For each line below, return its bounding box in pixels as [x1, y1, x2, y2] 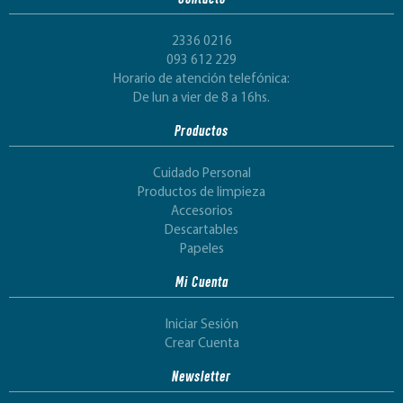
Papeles [179, 243, 224, 256]
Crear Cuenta [164, 337, 239, 351]
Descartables [165, 224, 238, 237]
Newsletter [172, 365, 231, 384]
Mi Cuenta [175, 271, 228, 290]
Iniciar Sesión [165, 318, 238, 332]
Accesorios [170, 205, 233, 219]
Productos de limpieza [138, 186, 265, 200]
